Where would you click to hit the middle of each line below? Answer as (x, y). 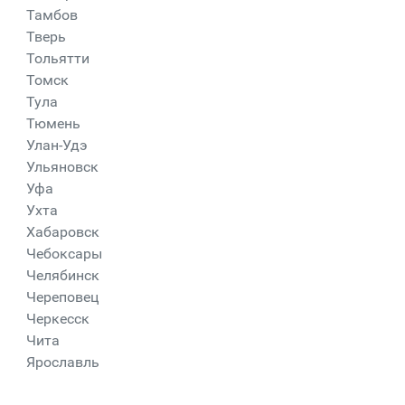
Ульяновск (62, 167)
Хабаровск (62, 232)
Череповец (62, 297)
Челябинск (62, 275)
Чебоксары (64, 254)
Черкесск (57, 319)
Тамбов (52, 15)
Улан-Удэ (57, 145)
